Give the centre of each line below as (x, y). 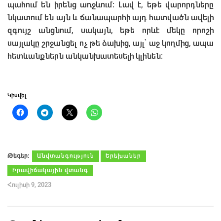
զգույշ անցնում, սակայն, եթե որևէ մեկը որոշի (110, 30)
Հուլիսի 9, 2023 (29, 184)
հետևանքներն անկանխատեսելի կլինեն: (85, 56)
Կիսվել (17, 95)
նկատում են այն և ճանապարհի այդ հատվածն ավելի (110, 17)
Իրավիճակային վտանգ (50, 170)
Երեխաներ (123, 156)
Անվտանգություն (66, 156)
